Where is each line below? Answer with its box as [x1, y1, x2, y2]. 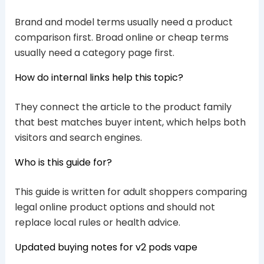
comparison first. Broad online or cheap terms [14, 31, 229, 45]
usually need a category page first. [14, 46, 174, 60]
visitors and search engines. [14, 131, 142, 145]
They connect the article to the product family [14, 100, 232, 114]
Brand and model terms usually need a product [14, 15, 233, 29]
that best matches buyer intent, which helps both [14, 115, 246, 130]
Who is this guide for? [14, 156, 112, 170]
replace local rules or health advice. [14, 216, 180, 230]
